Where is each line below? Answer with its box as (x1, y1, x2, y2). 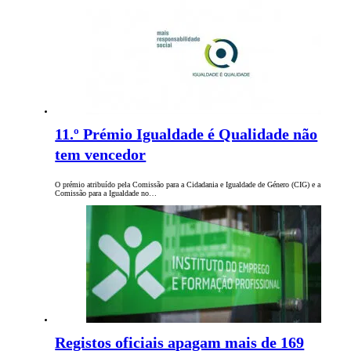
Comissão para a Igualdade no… (55, 189, 157, 198)
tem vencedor (55, 146, 147, 164)
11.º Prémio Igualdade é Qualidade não (55, 125, 318, 143)
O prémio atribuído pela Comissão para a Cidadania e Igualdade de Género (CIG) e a (55, 180, 321, 190)
